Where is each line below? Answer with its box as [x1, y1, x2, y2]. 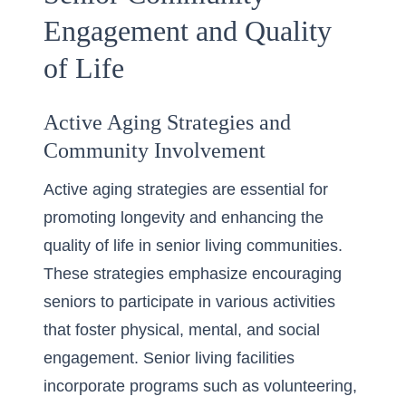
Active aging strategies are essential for [43, 180, 328, 198]
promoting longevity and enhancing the [43, 208, 324, 227]
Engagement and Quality [43, 14, 332, 47]
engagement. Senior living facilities [43, 349, 295, 367]
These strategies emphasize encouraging [43, 265, 342, 283]
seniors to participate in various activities [43, 293, 335, 311]
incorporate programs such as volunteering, [43, 377, 357, 395]
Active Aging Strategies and [43, 111, 291, 134]
